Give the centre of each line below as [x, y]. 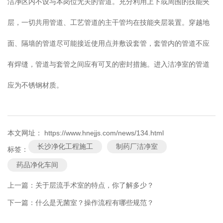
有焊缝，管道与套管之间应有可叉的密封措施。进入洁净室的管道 [109, 64]
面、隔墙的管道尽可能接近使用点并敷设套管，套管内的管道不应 [109, 44]
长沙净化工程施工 [65, 147]
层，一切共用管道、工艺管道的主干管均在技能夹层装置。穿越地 [109, 23]
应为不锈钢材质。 [35, 85]
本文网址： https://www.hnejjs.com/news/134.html [86, 133]
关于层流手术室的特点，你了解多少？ [95, 185]
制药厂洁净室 [137, 147]
